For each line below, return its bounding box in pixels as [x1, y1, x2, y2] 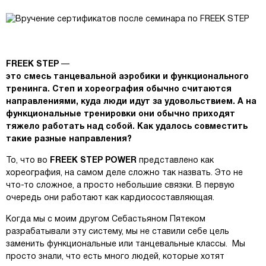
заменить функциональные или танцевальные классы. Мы [6, 240, 245, 248]
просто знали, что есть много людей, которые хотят [6, 253, 224, 261]
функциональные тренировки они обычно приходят [6, 110, 235, 118]
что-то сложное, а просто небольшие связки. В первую [6, 182, 235, 189]
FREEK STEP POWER [50, 157, 137, 164]
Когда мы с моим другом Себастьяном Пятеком [6, 216, 205, 223]
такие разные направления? [6, 135, 132, 143]
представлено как [137, 157, 214, 164]
